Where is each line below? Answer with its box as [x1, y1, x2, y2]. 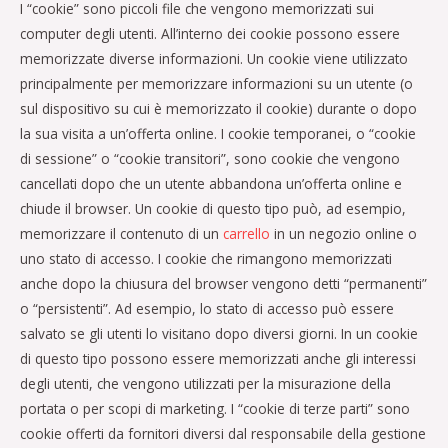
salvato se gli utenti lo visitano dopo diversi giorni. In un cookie [20, 324, 418, 344]
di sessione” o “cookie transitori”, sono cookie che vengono [20, 149, 400, 169]
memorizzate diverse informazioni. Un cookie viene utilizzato [20, 49, 408, 69]
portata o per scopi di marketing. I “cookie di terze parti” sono [20, 399, 410, 419]
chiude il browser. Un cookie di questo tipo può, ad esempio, [20, 199, 406, 219]
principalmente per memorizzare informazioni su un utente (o [20, 74, 413, 94]
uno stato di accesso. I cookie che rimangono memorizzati [20, 249, 392, 269]
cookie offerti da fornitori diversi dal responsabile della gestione [20, 424, 426, 444]
